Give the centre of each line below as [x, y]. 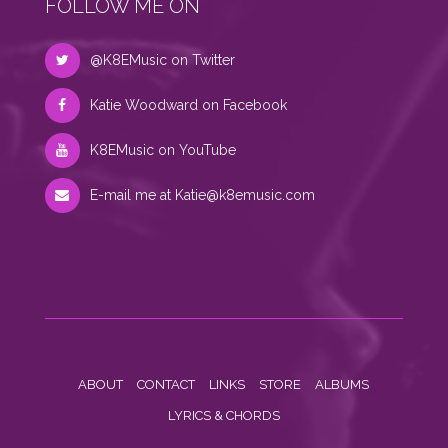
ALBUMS [342, 384]
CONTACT [166, 384]
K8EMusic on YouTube [162, 149]
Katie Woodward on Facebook [188, 104]
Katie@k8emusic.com [244, 194]
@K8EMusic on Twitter [162, 59]
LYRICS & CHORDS [223, 415]
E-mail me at [132, 194]
